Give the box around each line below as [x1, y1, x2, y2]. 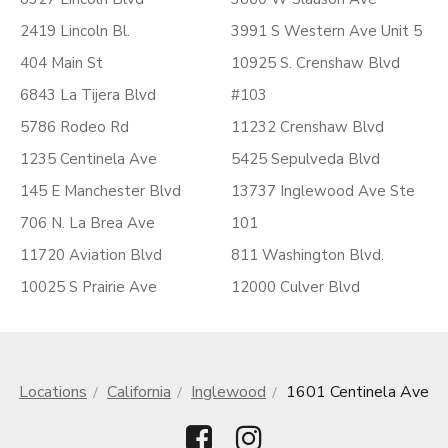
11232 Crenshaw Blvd [231, 117, 384, 137]
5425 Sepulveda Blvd [231, 149, 380, 169]
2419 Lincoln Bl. [20, 21, 130, 41]
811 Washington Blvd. [231, 245, 384, 265]
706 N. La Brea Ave [20, 213, 155, 233]
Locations [19, 381, 87, 403]
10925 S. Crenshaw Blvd [231, 53, 400, 73]
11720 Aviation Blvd [20, 245, 162, 265]
